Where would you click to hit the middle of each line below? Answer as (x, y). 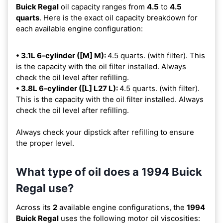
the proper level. (45, 143)
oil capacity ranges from (103, 6)
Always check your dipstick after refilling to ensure (105, 132)
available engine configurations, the (122, 207)
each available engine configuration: (79, 28)
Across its (34, 207)
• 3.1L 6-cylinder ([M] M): (62, 55)
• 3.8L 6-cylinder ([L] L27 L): (68, 88)
